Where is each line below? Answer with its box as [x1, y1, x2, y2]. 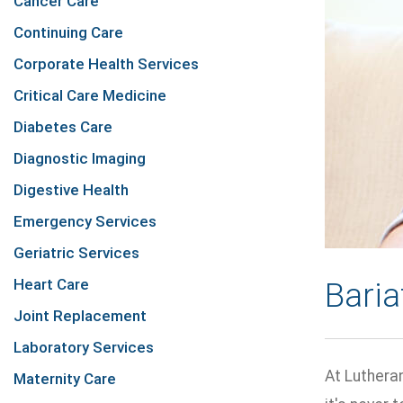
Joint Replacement [13, 307, 147, 325]
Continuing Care [13, 23, 123, 41]
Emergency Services [13, 212, 157, 230]
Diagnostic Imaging [13, 149, 146, 167]
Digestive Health [13, 181, 129, 199]
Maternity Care [13, 370, 116, 388]
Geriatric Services [13, 244, 139, 262]
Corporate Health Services [13, 55, 199, 73]
